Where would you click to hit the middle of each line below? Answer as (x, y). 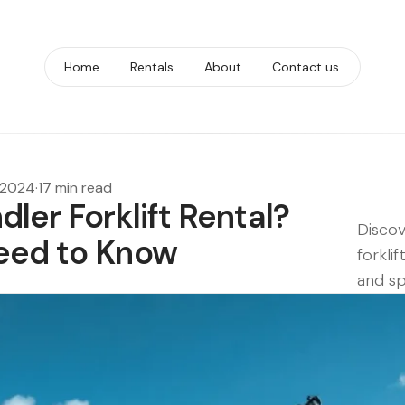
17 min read (75, 188)
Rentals (152, 67)
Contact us (306, 67)
